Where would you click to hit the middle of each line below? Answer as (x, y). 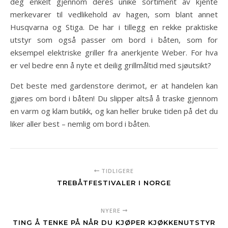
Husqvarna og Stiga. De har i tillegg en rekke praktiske (114, 27)
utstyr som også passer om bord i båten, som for (114, 39)
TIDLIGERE (116, 170)
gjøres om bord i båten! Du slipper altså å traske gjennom (114, 98)
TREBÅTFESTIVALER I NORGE (114, 182)
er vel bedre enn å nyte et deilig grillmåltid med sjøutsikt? (111, 65)
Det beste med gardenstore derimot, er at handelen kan (114, 85)
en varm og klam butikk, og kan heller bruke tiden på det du (114, 111)
